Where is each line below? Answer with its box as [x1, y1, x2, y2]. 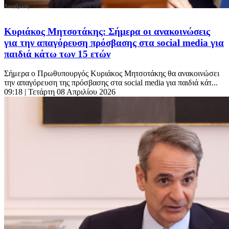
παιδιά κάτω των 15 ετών [4, 48, 110, 59]
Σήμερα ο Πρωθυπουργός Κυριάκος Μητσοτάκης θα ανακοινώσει [4, 69, 219, 78]
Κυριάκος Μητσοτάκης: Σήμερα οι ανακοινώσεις [4, 26, 210, 37]
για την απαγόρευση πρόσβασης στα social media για [4, 37, 224, 48]
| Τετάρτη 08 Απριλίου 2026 [25, 87, 116, 97]
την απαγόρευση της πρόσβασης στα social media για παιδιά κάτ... [4, 78, 218, 87]
